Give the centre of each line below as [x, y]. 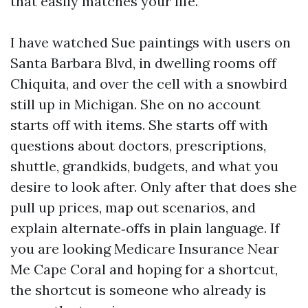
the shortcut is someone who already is [138, 290]
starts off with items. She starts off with [139, 125]
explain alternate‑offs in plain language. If [145, 228]
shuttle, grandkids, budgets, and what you [144, 166]
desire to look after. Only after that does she [154, 187]
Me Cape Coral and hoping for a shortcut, [144, 269]
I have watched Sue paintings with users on [151, 42]
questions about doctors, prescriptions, [138, 145]
